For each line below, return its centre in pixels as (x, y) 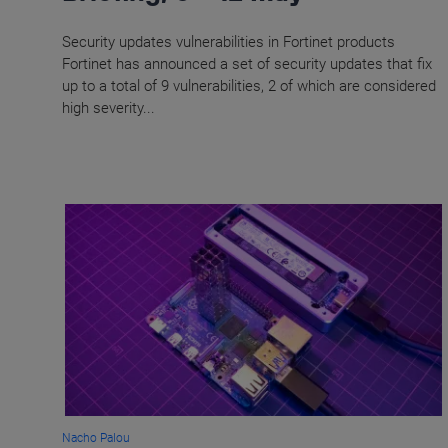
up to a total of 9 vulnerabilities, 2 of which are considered (249, 85)
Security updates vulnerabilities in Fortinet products (228, 41)
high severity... (108, 107)
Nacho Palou (96, 438)
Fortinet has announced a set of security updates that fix (247, 63)
